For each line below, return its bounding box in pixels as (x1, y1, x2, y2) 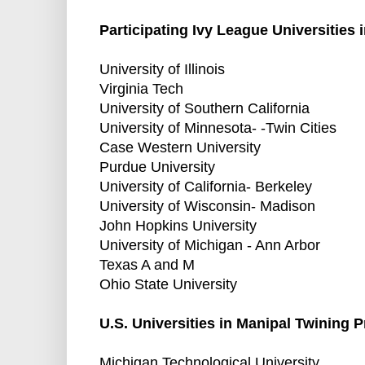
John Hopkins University (99, 218, 257, 235)
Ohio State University (99, 276, 237, 293)
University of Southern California (99, 100, 310, 117)
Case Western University (99, 139, 261, 156)
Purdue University (99, 159, 215, 176)
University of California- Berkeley (99, 178, 312, 196)
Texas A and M (99, 257, 195, 274)
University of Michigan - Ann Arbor (99, 237, 320, 254)
